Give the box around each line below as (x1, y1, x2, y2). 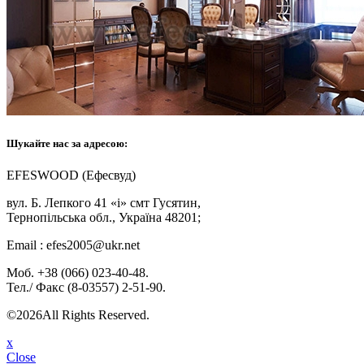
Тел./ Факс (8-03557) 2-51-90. (6, 279, 166, 294)
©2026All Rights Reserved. (6, 307, 149, 322)
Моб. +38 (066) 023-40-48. (6, 265, 149, 279)
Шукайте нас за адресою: (6, 136, 128, 149)
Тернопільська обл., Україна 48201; (6, 210, 201, 224)
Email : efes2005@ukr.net (6, 237, 140, 252)
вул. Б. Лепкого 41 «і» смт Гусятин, (6, 195, 201, 210)
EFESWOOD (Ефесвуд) (6, 167, 136, 182)
